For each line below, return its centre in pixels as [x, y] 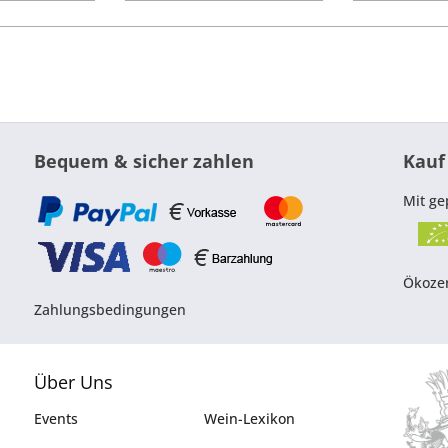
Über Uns [73, 382]
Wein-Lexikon [249, 419]
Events [55, 419]
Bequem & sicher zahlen [143, 161]
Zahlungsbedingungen [109, 310]
